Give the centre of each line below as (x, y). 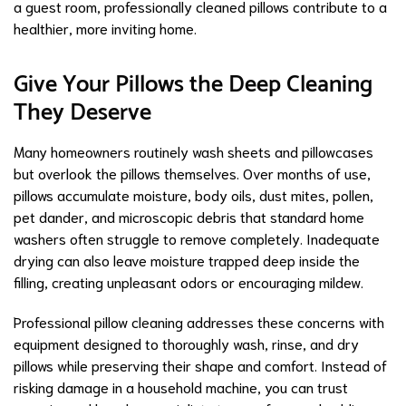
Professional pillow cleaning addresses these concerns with (199, 322)
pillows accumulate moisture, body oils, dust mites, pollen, (193, 195)
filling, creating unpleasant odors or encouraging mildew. (188, 282)
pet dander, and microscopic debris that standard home (189, 217)
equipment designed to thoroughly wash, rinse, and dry (186, 343)
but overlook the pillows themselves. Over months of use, (192, 173)
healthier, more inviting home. (105, 28)
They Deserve (82, 113)
